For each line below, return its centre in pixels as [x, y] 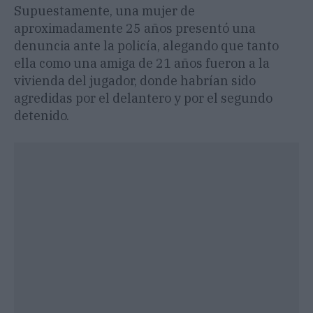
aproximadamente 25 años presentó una [135, 29]
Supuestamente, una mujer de [104, 11]
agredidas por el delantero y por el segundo [143, 99]
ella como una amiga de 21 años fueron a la [142, 64]
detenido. [42, 116]
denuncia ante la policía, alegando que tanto [146, 46]
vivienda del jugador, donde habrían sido [135, 81]
